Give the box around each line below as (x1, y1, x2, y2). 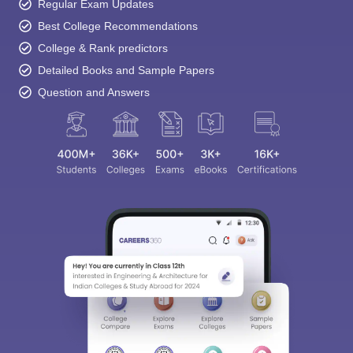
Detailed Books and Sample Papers (38, 64, 214, 77)
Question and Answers (38, 86, 150, 99)
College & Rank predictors (38, 42, 168, 55)
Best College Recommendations (38, 20, 198, 33)
